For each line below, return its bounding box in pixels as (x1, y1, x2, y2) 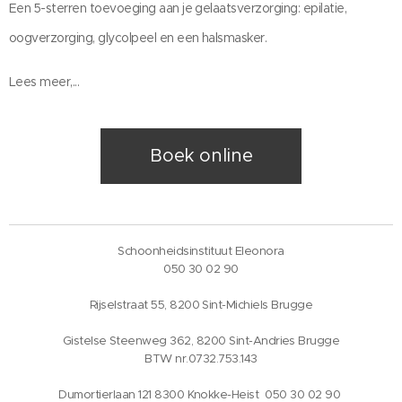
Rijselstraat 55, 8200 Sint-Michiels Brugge (89, 297, 313, 313)
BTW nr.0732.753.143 (144, 351, 258, 367)
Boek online (149, 144, 253, 168)
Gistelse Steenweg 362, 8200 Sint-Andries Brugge (62, 333, 340, 349)
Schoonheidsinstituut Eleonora (118, 243, 284, 259)
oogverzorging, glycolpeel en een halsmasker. (9, 30, 267, 47)
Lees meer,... (9, 74, 83, 91)
